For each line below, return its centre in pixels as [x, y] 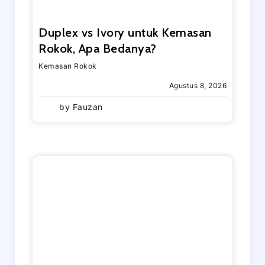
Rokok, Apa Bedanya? [98, 48]
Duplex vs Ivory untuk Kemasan [125, 32]
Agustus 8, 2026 [198, 85]
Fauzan [86, 107]
